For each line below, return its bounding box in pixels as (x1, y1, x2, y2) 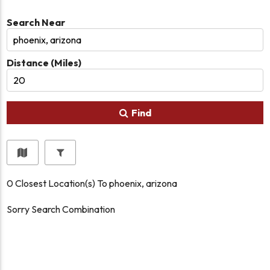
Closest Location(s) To (13, 177, 110, 189)
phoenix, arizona (109, 177, 178, 189)
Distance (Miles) (7, 56, 82, 69)
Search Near (7, 16, 66, 28)
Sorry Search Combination (7, 202, 116, 215)
